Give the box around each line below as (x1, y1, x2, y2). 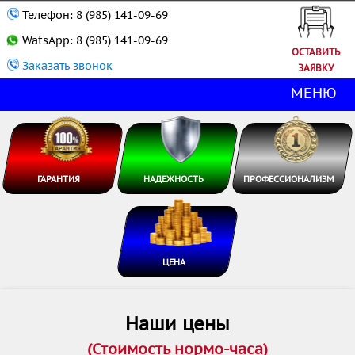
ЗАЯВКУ (297, 63, 334, 74)
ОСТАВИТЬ (291, 47, 340, 58)
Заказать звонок (21, 59, 113, 73)
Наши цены (125, 314, 230, 335)
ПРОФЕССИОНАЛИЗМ (242, 174, 334, 185)
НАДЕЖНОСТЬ (143, 174, 204, 185)
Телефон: (21, 9, 73, 22)
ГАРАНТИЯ (37, 174, 81, 185)
